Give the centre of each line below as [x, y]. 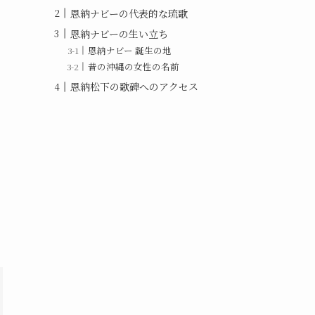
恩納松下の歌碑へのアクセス [134, 87]
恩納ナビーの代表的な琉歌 [129, 13]
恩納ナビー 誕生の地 [130, 51]
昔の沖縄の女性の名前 [134, 67]
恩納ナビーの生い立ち [119, 33]
